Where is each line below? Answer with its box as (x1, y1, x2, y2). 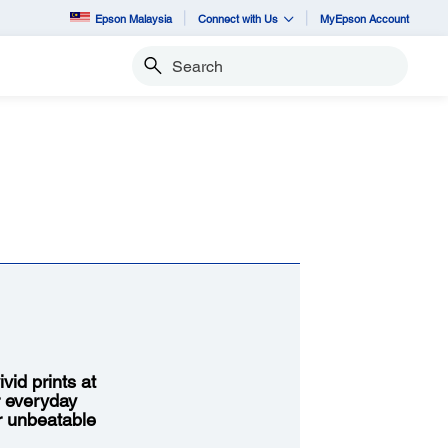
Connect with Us (198, 11, 278, 25)
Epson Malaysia (95, 11, 172, 25)
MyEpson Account (320, 11, 409, 25)
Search (130, 66, 176, 83)
